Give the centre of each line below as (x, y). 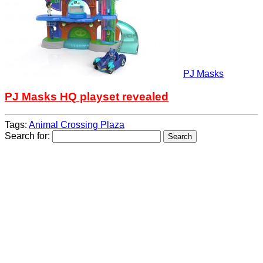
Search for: (27, 136)
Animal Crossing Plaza (77, 125)
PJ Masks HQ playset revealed (87, 96)
